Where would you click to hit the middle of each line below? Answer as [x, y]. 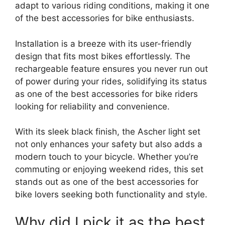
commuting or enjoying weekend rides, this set [109, 170]
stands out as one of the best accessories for [107, 182]
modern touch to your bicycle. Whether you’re [107, 157]
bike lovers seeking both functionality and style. [111, 195]
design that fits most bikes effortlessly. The [103, 56]
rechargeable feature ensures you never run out [111, 69]
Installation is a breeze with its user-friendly [103, 43]
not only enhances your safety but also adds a [109, 144]
